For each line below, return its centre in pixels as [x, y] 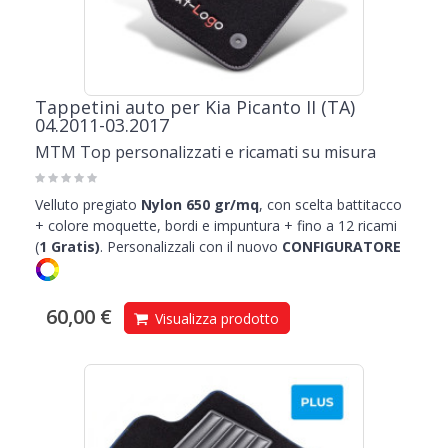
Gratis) [75, 247]
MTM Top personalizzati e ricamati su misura [205, 152]
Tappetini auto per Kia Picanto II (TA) [195, 107]
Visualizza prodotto [215, 319]
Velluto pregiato [86, 205]
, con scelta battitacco [330, 205]
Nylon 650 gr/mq [198, 205]
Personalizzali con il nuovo [190, 247]
